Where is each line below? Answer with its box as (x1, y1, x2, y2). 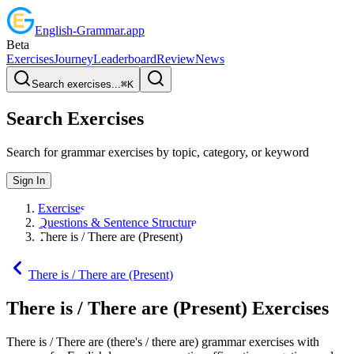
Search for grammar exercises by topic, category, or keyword (6, 145, 309, 159)
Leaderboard (93, 52, 156, 66)
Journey (54, 52, 93, 66)
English (35, 24, 73, 37)
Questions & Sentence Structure (38, 215, 197, 229)
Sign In (13, 174, 45, 186)
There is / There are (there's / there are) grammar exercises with (6, 334, 319, 348)
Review (156, 52, 195, 66)
